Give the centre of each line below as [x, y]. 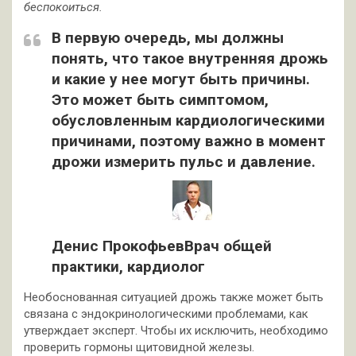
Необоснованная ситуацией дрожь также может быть [174, 297]
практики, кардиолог [128, 266]
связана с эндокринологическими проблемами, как [166, 313]
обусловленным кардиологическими [188, 121]
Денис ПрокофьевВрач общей [162, 246]
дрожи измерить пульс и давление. [184, 162]
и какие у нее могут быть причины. [181, 79]
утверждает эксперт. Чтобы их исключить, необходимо [176, 330]
